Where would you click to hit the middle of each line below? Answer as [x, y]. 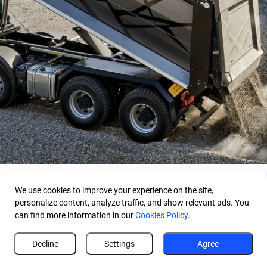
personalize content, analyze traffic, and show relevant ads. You [132, 203]
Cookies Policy [162, 215]
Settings [120, 244]
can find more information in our [75, 215]
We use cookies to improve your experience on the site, [114, 190]
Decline [45, 244]
